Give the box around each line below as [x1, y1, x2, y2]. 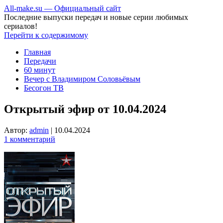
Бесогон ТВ [24, 84, 64, 92]
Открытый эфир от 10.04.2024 [4, 102, 166, 115]
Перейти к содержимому [4, 31, 88, 39]
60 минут [24, 66, 55, 74]
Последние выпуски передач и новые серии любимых [4, 13, 188, 21]
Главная [24, 48, 51, 56]
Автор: [4, 125, 29, 134]
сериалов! [4, 22, 37, 30]
